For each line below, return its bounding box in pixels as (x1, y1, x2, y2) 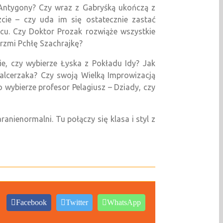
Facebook (16, 198, 47, 207)
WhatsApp (107, 198, 141, 207)
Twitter (66, 198, 88, 207)
